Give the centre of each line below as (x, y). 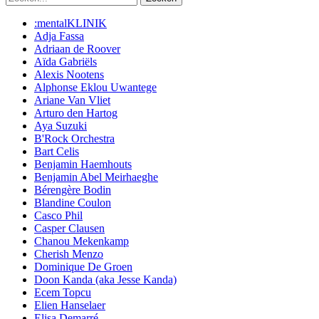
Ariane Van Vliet (72, 100)
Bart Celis (57, 152)
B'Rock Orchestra (74, 139)
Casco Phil (58, 216)
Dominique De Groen (83, 267)
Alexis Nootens (69, 75)
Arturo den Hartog (76, 113)
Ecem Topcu (63, 293)
